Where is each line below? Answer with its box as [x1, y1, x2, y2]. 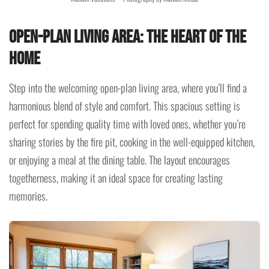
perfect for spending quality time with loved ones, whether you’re [9, 116, 246, 132]
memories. [9, 188, 47, 204]
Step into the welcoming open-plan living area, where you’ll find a [9, 80, 247, 96]
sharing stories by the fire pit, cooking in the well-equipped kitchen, [9, 134, 255, 150]
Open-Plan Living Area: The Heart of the [9, 26, 246, 49]
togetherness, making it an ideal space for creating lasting [9, 170, 223, 186]
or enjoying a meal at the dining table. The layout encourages [9, 152, 230, 168]
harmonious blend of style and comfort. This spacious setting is [9, 98, 240, 114]
